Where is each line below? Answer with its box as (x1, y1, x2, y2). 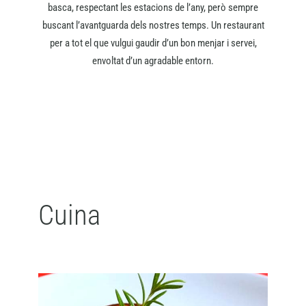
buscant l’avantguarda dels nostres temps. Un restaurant (42, 19, 264, 32)
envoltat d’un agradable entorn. (92, 55, 214, 68)
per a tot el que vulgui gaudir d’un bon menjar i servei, (49, 37, 257, 50)
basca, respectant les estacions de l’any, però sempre (48, 1, 258, 14)
